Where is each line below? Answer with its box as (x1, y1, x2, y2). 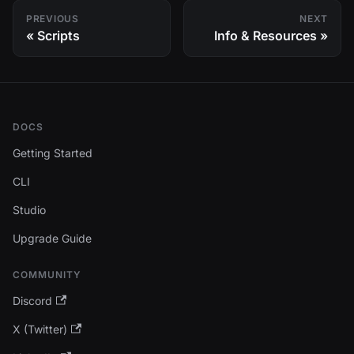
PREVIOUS (26, 12, 79, 24)
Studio (13, 203, 46, 217)
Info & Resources (214, 27, 317, 43)
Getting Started (13, 146, 92, 160)
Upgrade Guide (13, 232, 92, 245)
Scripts (37, 27, 80, 43)
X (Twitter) (13, 322, 67, 336)
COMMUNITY (13, 269, 81, 281)
